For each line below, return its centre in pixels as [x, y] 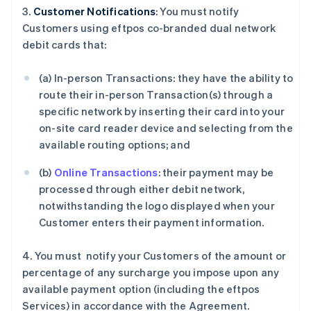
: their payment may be [216, 172]
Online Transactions [106, 172]
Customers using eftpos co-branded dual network [149, 28]
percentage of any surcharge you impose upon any [151, 272]
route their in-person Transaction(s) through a [156, 94]
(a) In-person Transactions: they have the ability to [166, 78]
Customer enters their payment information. [153, 222]
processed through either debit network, [142, 189]
